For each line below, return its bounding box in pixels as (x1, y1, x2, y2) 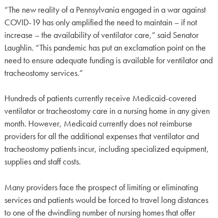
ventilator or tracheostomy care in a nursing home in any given (4, 106, 210, 117)
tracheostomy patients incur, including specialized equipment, (4, 144, 209, 155)
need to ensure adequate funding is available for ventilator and (4, 54, 213, 66)
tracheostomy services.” (4, 67, 83, 78)
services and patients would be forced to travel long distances (4, 194, 208, 205)
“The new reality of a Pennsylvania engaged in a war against (4, 4, 206, 15)
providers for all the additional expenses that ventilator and (4, 131, 199, 142)
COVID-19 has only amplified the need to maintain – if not (4, 17, 197, 28)
